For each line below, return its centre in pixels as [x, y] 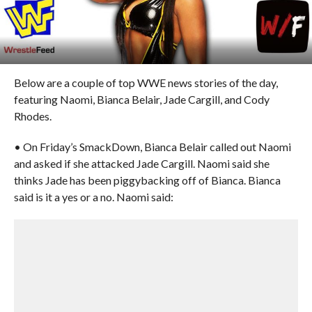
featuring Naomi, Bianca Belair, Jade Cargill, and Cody [141, 99]
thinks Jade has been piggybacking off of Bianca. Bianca [147, 180]
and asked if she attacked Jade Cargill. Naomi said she [141, 163]
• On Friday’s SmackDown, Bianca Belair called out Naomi [152, 147]
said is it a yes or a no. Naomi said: [93, 197]
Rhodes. [32, 116]
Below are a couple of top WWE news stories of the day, [146, 83]
